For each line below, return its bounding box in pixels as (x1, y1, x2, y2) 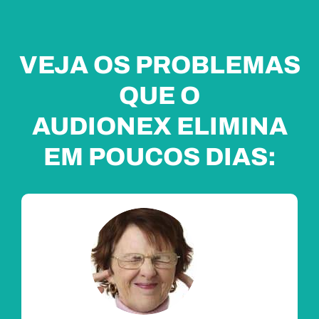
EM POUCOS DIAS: (43, 143, 276, 171)
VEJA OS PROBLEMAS (19, 51, 300, 79)
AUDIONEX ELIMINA (31, 113, 288, 140)
